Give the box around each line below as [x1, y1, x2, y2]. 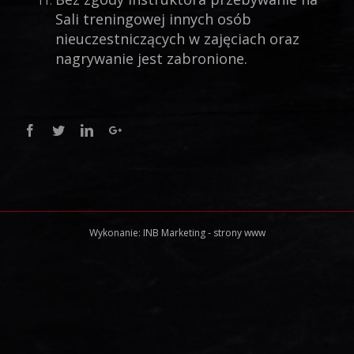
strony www [213, 226, 265, 239]
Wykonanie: [88, 226, 143, 239]
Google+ [121, 123, 165, 136]
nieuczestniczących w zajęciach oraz [55, 29, 299, 48]
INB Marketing [142, 226, 205, 239]
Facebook [36, 123, 85, 136]
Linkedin [92, 123, 137, 136]
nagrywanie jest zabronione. [55, 49, 247, 68]
